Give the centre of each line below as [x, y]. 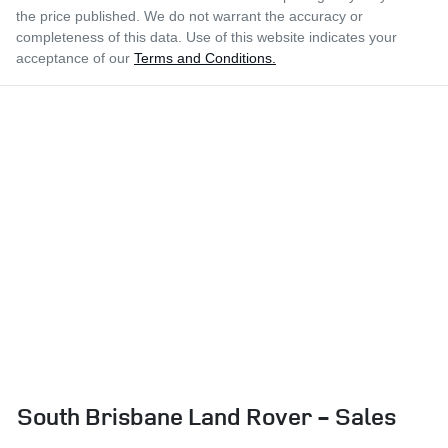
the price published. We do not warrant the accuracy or [189, 16]
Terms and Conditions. [205, 58]
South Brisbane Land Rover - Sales [206, 416]
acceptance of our [73, 58]
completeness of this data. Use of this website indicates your [206, 37]
